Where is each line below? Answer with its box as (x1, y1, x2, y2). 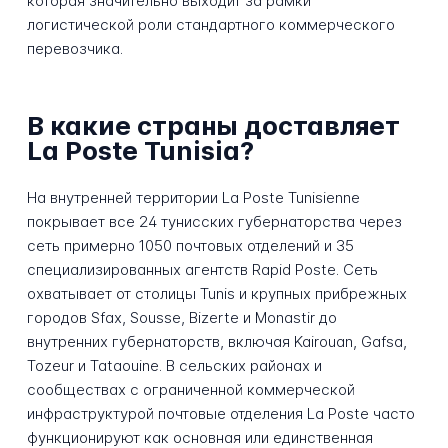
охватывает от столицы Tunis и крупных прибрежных (26, 283, 407, 303)
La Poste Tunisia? (26, 135, 254, 167)
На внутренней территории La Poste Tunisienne (26, 187, 360, 207)
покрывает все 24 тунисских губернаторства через (26, 211, 402, 231)
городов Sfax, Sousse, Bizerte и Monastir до (26, 307, 337, 327)
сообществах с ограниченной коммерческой (26, 379, 355, 399)
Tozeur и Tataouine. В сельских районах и (26, 355, 322, 375)
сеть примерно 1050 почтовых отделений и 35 (26, 235, 354, 255)
